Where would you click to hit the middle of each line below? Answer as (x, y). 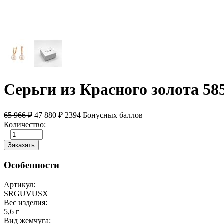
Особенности (32, 165)
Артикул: (20, 184)
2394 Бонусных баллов (104, 115)
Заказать (21, 145)
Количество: (25, 125)
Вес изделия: (26, 202)
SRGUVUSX (26, 193)
